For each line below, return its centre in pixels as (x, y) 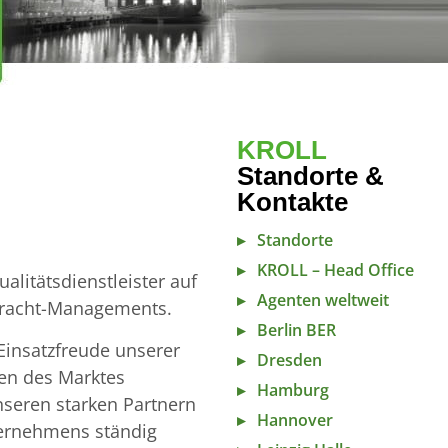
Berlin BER (296, 330)
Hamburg (293, 390)
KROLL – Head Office (335, 270)
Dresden (289, 360)
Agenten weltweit (323, 300)
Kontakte (292, 202)
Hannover (295, 420)
